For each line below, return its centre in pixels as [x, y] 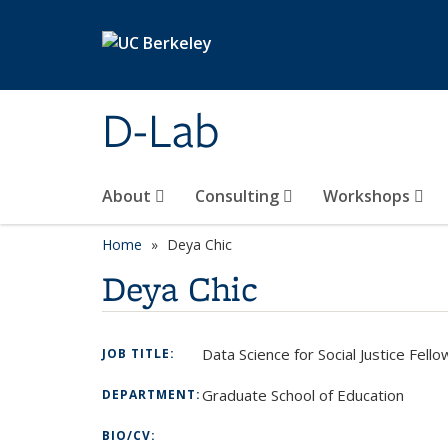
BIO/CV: [131, 435]
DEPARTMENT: [153, 394]
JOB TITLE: [140, 353]
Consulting [239, 196]
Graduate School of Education [303, 395]
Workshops [368, 196]
